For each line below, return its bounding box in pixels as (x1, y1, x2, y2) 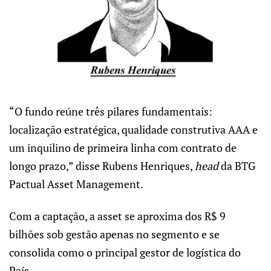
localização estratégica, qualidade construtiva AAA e (9, 122, 258, 137)
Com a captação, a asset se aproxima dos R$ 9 (9, 208, 226, 223)
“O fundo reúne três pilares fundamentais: (9, 104, 212, 119)
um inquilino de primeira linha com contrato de (9, 140, 237, 155)
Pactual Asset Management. (9, 177, 143, 192)
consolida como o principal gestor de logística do (9, 244, 241, 260)
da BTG (218, 158, 255, 174)
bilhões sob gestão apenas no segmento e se (9, 226, 220, 241)
